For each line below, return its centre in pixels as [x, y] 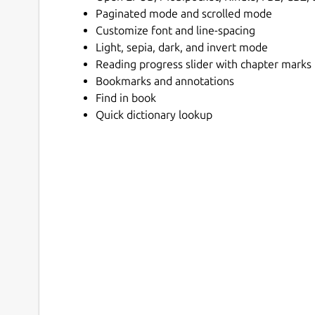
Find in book [126, 97]
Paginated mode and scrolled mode [184, 13]
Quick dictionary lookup [154, 114]
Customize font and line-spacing [175, 30]
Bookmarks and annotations [165, 81]
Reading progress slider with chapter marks [204, 64]
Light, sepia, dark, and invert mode [182, 47]
